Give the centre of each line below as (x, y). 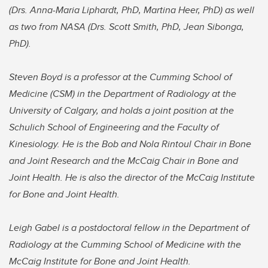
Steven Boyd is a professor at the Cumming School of (121, 77)
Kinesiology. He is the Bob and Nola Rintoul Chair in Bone (130, 144)
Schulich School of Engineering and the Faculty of (114, 127)
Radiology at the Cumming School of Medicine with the (125, 245)
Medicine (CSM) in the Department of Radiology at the (123, 94)
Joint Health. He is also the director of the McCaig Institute (132, 178)
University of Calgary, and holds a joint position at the (121, 111)
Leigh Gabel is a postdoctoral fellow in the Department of (129, 228)
